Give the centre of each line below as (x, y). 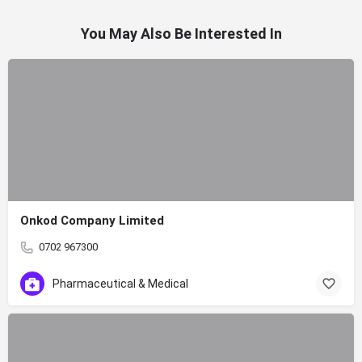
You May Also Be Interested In (181, 34)
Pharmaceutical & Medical (120, 283)
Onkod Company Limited (92, 221)
